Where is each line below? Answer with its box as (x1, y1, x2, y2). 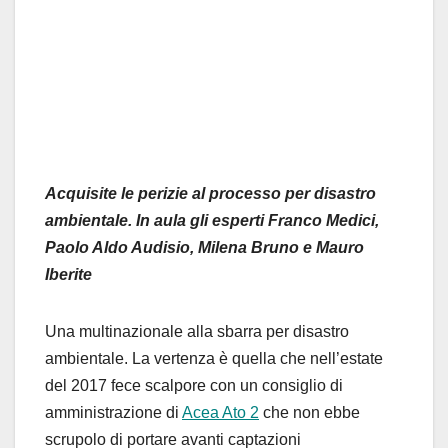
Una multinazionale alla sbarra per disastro (45, 323, 349, 341)
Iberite (45, 266, 92, 284)
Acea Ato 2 (182, 404, 259, 422)
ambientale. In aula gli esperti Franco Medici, (45, 212, 379, 230)
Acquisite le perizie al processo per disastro (45, 185, 376, 203)
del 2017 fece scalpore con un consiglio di (45, 377, 343, 395)
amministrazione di (45, 404, 182, 422)
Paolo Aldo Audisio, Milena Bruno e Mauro (45, 239, 364, 257)
